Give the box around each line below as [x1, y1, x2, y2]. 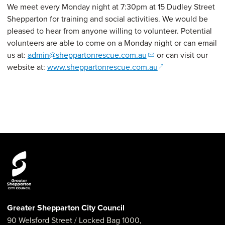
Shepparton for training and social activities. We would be [7, 13, 208, 24]
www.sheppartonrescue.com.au [47, 61, 158, 72]
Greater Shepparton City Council [7, 202, 125, 214]
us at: [7, 49, 28, 60]
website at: [7, 61, 47, 72]
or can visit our [154, 49, 208, 60]
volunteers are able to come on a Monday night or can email [7, 37, 217, 48]
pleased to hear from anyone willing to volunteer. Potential [7, 25, 212, 36]
